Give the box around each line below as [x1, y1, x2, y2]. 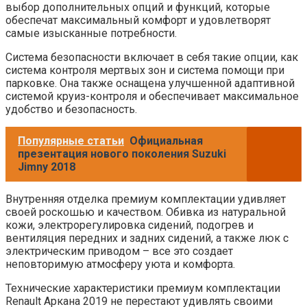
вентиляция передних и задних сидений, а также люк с [5, 231, 288, 245]
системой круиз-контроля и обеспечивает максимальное [5, 89, 299, 103]
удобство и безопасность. [5, 102, 137, 116]
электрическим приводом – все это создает [5, 244, 233, 258]
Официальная [130, 134, 203, 147]
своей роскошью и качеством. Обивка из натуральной [5, 205, 286, 219]
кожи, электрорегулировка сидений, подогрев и [5, 218, 254, 232]
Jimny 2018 [18, 160, 75, 173]
